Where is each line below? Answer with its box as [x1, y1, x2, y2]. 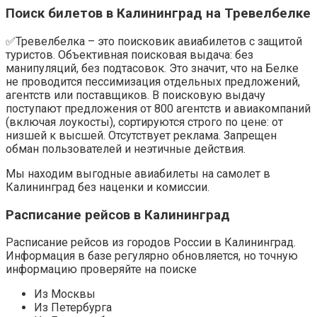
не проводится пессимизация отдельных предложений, [6, 74, 300, 88]
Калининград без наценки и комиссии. [6, 180, 209, 194]
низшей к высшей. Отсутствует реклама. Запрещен [6, 128, 277, 142]
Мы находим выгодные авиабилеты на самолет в [6, 166, 270, 180]
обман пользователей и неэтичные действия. [6, 142, 246, 156]
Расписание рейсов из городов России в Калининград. [6, 236, 296, 250]
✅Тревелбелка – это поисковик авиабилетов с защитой [6, 34, 302, 48]
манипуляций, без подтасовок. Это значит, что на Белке [6, 61, 299, 75]
